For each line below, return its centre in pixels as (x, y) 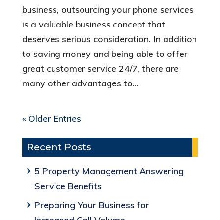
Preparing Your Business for (92, 205)
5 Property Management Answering (109, 171)
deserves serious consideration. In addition (109, 39)
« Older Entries (51, 119)
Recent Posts (59, 147)
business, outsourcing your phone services (108, 10)
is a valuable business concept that (93, 25)
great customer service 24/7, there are (100, 69)
